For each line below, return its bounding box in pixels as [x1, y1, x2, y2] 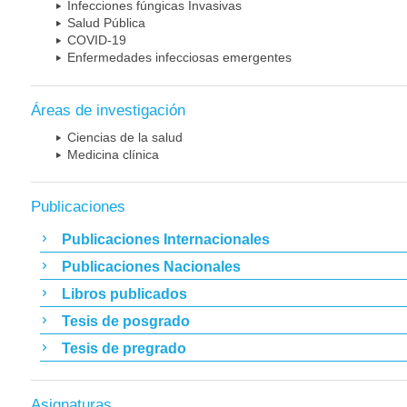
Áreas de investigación [31, 101, 185, 119]
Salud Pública [67, 15, 145, 31]
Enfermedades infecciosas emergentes [67, 50, 292, 65]
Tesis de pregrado [62, 340, 186, 356]
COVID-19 [67, 33, 126, 48]
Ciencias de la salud [67, 129, 183, 144]
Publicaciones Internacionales [62, 231, 270, 247]
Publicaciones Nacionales [62, 258, 241, 274]
